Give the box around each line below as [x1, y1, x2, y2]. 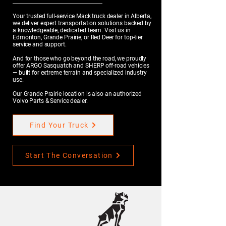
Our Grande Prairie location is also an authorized [13, 90, 142, 97]
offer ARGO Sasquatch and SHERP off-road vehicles [13, 62, 150, 69]
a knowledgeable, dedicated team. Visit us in [13, 27, 131, 34]
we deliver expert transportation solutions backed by [13, 20, 151, 27]
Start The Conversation [25, 151, 113, 159]
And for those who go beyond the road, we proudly [13, 55, 147, 62]
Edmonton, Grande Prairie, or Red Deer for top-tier [13, 34, 143, 41]
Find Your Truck [29, 121, 89, 129]
